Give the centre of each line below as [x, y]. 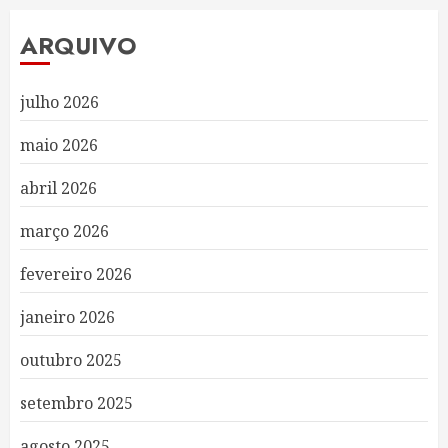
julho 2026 [59, 102]
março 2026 [64, 231]
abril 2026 [58, 188]
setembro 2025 [76, 403]
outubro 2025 [71, 360]
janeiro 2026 [67, 317]
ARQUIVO [78, 45]
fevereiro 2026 [76, 274]
